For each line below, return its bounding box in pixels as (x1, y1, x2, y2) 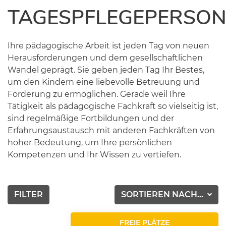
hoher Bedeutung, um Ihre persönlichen (8, 138, 172, 147)
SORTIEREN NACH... (121, 190, 206, 199)
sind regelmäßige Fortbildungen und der (8, 114, 174, 123)
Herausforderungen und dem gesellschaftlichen (8, 53, 203, 63)
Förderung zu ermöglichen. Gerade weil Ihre (8, 89, 186, 99)
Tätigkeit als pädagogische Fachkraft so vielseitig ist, (8, 101, 218, 111)
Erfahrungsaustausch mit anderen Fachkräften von (8, 126, 215, 135)
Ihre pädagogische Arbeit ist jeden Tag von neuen (8, 41, 209, 50)
